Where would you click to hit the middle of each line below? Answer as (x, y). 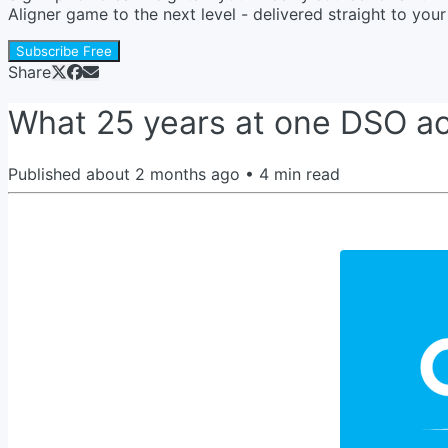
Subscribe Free (64, 50)
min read (304, 173)
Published (47, 173)
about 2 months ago (163, 173)
